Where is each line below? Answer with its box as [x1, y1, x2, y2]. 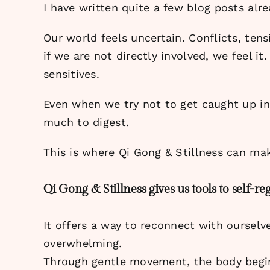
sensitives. [43, 67, 99, 81]
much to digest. [43, 116, 130, 129]
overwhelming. [43, 236, 122, 250]
